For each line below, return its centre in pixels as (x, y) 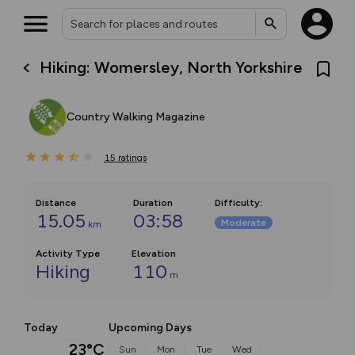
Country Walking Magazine (136, 117)
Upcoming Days (150, 328)
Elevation (154, 254)
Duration (153, 203)
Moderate (244, 223)
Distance (56, 203)
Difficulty (237, 203)
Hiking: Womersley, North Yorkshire (172, 67)
